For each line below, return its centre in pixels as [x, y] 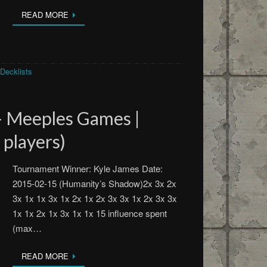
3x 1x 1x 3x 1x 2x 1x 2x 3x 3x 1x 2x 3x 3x [95, 198]
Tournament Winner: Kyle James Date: [88, 168]
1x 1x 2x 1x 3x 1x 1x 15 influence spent [90, 213]
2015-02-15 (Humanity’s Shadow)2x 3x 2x [95, 183]
